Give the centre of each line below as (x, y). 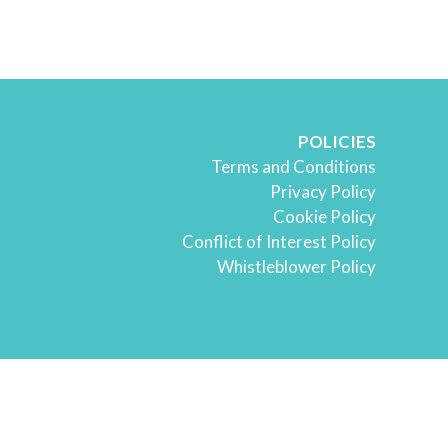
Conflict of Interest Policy (279, 242)
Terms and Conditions (293, 167)
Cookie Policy (324, 217)
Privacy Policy (323, 192)
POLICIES (337, 142)
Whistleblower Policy (296, 267)
